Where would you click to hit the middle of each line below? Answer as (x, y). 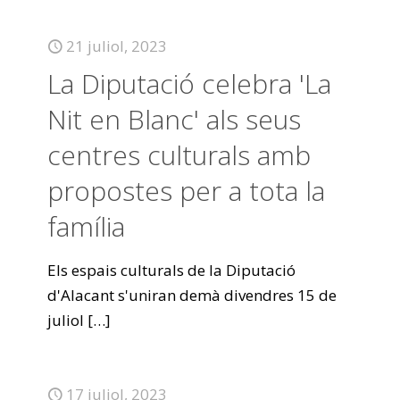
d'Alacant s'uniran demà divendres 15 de (192, 295)
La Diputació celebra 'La (189, 83)
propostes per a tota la (186, 191)
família (86, 226)
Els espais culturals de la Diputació (171, 270)
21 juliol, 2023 (117, 46)
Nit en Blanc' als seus (174, 119)
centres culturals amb (179, 155)
